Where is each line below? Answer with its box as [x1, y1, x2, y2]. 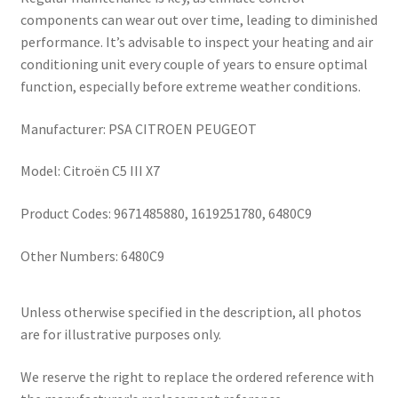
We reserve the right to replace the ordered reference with [20, 367, 374, 386]
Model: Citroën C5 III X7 [20, 162, 160, 180]
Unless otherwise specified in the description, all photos [20, 303, 362, 322]
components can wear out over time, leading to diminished [20, 10, 378, 28]
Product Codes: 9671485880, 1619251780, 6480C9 [20, 203, 312, 222]
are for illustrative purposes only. [20, 325, 221, 344]
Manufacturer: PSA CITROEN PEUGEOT [20, 119, 257, 138]
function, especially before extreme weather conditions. [20, 76, 361, 95]
